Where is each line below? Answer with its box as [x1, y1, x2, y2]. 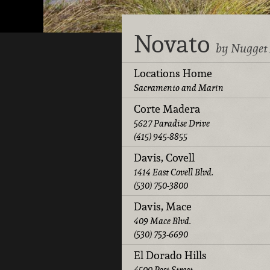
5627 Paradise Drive [134, 117, 210, 129]
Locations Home [134, 66, 212, 80]
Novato [134, 28, 216, 59]
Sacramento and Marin [134, 81, 224, 93]
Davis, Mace [134, 199, 192, 213]
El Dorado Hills [134, 248, 207, 262]
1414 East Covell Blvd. [134, 166, 213, 178]
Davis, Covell [134, 150, 195, 165]
